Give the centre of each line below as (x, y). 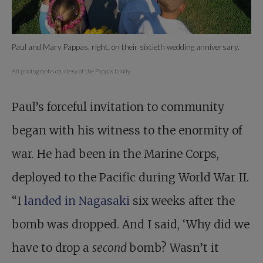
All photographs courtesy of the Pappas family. (71, 71)
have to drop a (52, 248)
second (111, 248)
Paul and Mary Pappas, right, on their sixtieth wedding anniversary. (126, 47)
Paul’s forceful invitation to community (118, 107)
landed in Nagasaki (78, 201)
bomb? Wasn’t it (174, 248)
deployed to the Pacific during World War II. (130, 177)
